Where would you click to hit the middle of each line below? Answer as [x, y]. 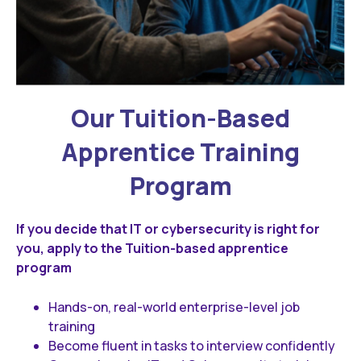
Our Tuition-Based [180, 118]
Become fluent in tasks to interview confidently [192, 345]
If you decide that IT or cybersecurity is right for [168, 228]
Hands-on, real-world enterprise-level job [174, 307]
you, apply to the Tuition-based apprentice [152, 248]
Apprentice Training [180, 151]
